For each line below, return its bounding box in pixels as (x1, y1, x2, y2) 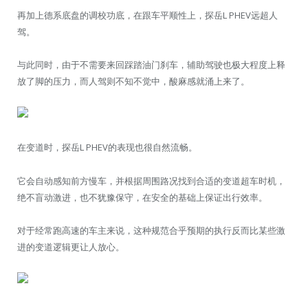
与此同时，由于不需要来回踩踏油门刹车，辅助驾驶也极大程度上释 (17, 58, 285, 71)
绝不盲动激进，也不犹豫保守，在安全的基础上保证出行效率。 (17, 190, 267, 203)
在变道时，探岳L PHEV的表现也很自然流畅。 (17, 141, 197, 154)
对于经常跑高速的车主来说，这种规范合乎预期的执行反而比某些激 (17, 223, 285, 236)
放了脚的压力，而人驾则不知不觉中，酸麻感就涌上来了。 (17, 75, 250, 88)
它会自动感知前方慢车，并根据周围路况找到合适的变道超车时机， (17, 174, 285, 187)
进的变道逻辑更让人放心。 (17, 240, 124, 253)
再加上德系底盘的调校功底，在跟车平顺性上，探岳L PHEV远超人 (17, 9, 278, 21)
